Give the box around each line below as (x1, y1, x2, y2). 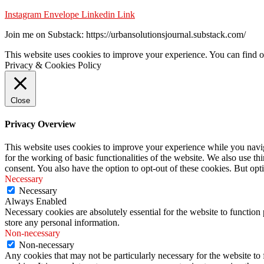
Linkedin (81, 9, 115, 19)
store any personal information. (5, 217, 120, 228)
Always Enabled (5, 196, 67, 207)
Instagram (5, 9, 41, 19)
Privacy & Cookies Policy (5, 60, 101, 70)
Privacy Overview (5, 119, 76, 130)
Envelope (44, 9, 79, 19)
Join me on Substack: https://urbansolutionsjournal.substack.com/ (5, 29, 248, 39)
